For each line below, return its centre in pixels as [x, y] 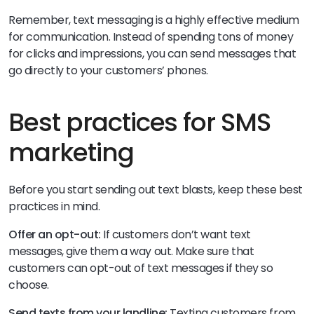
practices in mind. [55, 207]
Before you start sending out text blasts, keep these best [156, 190]
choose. [30, 285]
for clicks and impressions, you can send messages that [152, 54]
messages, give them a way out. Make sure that [131, 252]
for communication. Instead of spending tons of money [151, 37]
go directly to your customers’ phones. [110, 71]
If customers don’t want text [177, 235]
